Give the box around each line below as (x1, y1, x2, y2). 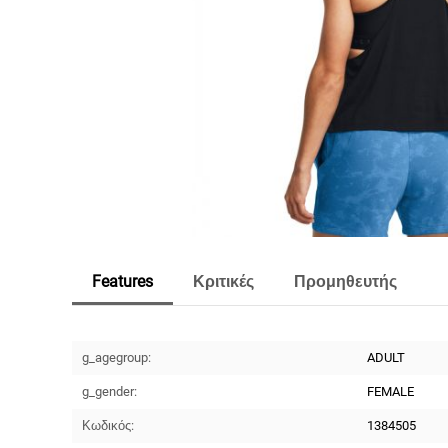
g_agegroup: (82, 349, 152, 365)
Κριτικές (193, 271, 255, 291)
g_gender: (82, 383, 138, 399)
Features (92, 271, 154, 291)
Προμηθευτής (294, 271, 398, 291)
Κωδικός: (82, 417, 135, 433)
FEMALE (367, 383, 415, 399)
